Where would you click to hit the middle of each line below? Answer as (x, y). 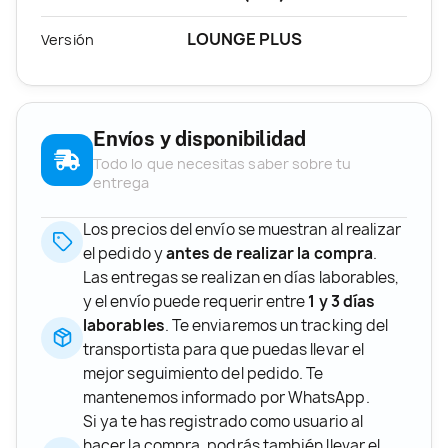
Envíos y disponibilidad (199, 138)
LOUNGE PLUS (244, 38)
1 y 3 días (342, 301)
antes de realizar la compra (269, 253)
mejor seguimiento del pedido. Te (203, 373)
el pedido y (124, 253)
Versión (67, 39)
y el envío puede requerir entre (196, 301)
